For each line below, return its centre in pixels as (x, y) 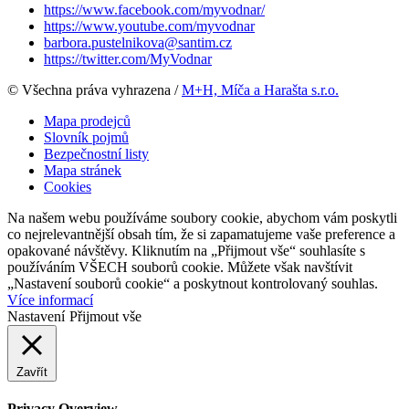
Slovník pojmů (86, 137)
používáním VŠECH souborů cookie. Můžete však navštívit (180, 267)
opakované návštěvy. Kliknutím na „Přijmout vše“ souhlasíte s (186, 250)
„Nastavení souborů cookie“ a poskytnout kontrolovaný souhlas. (193, 283)
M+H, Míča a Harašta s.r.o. (260, 89)
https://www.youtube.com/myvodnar (149, 26)
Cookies (68, 186)
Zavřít (32, 372)
